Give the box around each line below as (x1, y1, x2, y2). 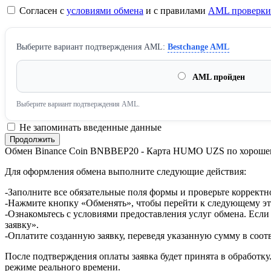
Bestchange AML (168, 42, 229, 52)
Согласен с (17, 5, 67, 16)
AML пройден (191, 73, 245, 82)
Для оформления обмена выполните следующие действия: (5, 166, 246, 177)
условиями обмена (67, 5, 143, 16)
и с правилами (143, 5, 208, 16)
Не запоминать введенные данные (17, 122, 162, 133)
